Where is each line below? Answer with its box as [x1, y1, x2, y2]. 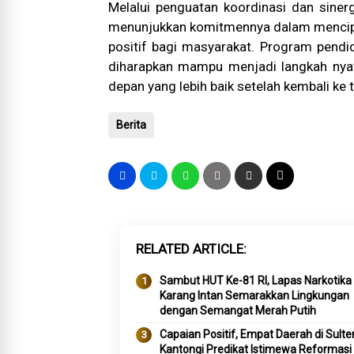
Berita [116, 119, 146, 131]
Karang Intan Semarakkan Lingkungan [160, 289, 349, 302]
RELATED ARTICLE [136, 241, 243, 257]
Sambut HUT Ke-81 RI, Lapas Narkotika [160, 274, 352, 287]
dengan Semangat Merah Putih [160, 304, 316, 317]
